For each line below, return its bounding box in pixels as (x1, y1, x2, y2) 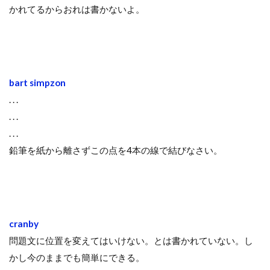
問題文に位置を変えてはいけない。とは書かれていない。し (9, 234, 253, 246)
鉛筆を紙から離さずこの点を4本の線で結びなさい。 (9, 144, 222, 155)
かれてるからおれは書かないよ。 (9, 3, 145, 14)
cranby (9, 218, 39, 229)
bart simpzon (9, 77, 66, 88)
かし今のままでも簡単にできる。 (9, 251, 145, 263)
